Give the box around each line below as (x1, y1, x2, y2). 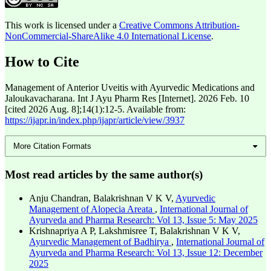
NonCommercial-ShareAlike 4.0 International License (5, 31, 211, 42)
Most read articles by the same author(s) (5, 168, 203, 181)
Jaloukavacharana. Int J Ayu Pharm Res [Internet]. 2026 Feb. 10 (5, 93, 249, 103)
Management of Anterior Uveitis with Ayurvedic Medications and (5, 82, 255, 93)
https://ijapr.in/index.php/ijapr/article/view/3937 (5, 114, 184, 125)
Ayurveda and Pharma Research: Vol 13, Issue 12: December (29, 247, 263, 258)
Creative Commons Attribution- (119, 20, 240, 31)
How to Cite (5, 53, 79, 70)
